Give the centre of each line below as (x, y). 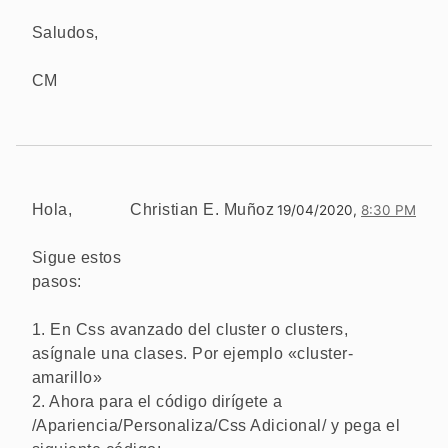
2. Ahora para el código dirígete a (157, 401)
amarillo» (67, 377)
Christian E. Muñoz (202, 209)
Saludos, (65, 32)
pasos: (57, 281)
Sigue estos (77, 257)
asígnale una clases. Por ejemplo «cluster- (193, 353)
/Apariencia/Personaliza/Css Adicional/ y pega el (216, 425)
